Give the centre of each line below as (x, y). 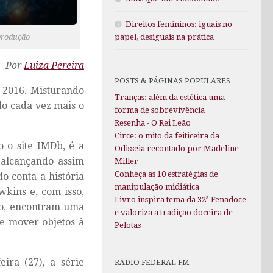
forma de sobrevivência (160, 110)
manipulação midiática (157, 187)
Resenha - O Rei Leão (153, 123)
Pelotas (128, 225)
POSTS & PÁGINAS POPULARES (172, 81)
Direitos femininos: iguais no (179, 24)
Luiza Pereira (54, 66)
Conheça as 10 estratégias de (166, 174)
